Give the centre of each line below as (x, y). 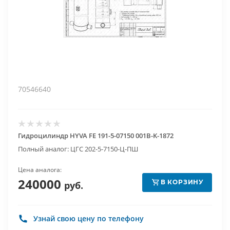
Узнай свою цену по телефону (89, 218)
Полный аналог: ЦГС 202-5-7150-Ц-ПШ (78, 149)
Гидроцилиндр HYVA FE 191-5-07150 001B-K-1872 (96, 136)
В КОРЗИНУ (182, 182)
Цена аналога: (40, 170)
